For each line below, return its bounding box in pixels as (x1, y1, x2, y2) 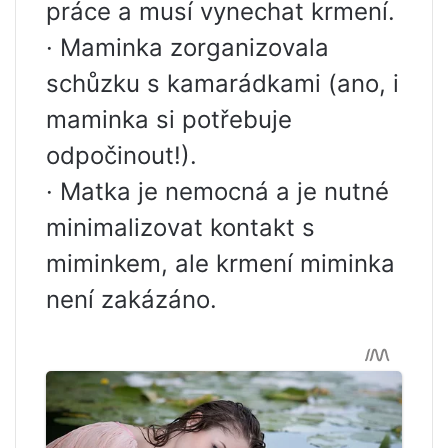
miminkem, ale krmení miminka (46, 249, 395, 278)
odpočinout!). (46, 141, 197, 170)
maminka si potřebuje (46, 105, 292, 134)
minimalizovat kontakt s (46, 213, 315, 242)
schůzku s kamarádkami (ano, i (46, 69, 399, 98)
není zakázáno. (46, 285, 217, 314)
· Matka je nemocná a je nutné (46, 177, 389, 206)
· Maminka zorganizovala (46, 33, 329, 62)
